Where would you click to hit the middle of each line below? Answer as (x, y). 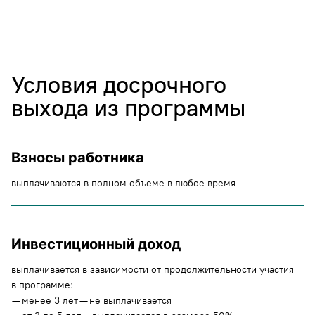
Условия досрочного (119, 85)
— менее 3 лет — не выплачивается (91, 301)
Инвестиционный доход (96, 244)
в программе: (42, 285)
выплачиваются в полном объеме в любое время (123, 183)
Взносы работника (78, 157)
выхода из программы (128, 108)
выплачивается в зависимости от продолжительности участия (153, 270)
